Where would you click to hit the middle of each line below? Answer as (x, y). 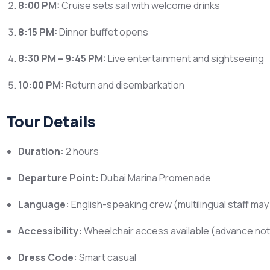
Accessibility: (50, 231)
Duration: (41, 151)
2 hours (81, 151)
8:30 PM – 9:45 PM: (62, 58)
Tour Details (51, 121)
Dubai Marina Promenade (155, 178)
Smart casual (107, 257)
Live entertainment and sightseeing (185, 58)
